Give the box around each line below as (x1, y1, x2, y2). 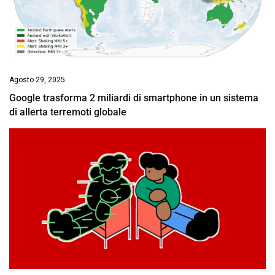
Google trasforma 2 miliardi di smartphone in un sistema (9, 91, 258, 104)
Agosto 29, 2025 (9, 75, 65, 84)
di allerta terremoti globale (9, 106, 126, 118)
